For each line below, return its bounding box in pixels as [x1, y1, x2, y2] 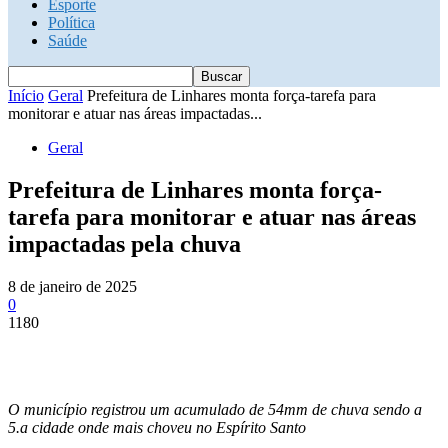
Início [8, 87, 44, 104]
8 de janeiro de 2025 [8, 277, 137, 295]
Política [48, 14, 95, 31]
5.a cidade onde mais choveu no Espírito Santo [8, 418, 306, 436]
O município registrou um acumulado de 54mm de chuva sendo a [8, 400, 422, 418]
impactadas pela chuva [8, 230, 241, 257]
